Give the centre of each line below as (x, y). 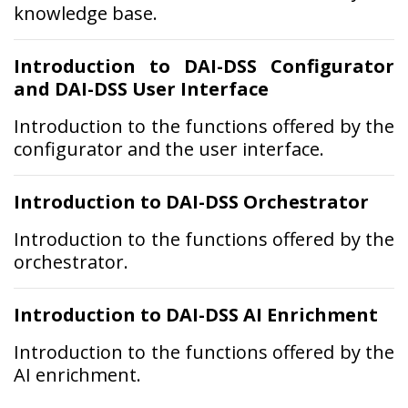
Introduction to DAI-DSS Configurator (204, 66)
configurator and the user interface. (169, 149)
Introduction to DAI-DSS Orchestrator (191, 202)
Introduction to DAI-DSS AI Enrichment (196, 315)
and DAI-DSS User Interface (141, 89)
